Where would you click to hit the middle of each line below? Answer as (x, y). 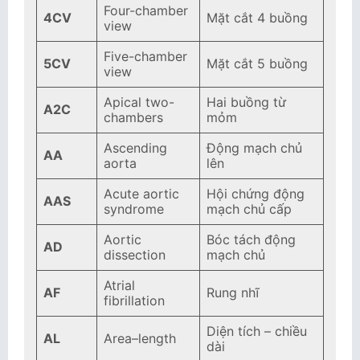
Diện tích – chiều (257, 331)
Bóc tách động (251, 239)
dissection (135, 255)
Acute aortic (141, 194)
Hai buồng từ (246, 102)
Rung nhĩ (233, 292)
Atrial (119, 285)
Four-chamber (146, 10)
